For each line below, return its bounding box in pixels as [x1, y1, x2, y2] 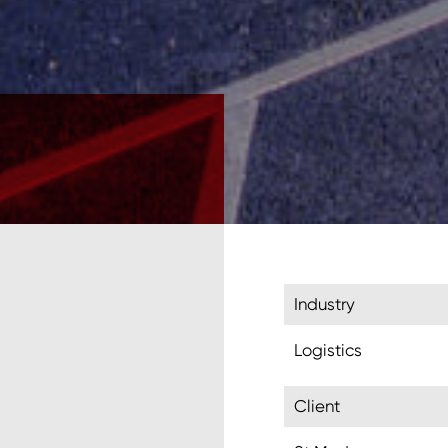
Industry [294, 294, 355, 314]
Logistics [294, 340, 362, 360]
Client [294, 396, 340, 416]
